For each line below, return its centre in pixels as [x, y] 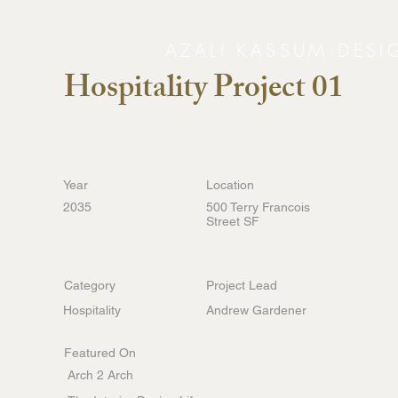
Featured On [100, 353]
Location [230, 185]
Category [90, 285]
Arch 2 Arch [100, 375]
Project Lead [242, 285]
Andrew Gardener [256, 310]
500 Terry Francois [258, 207]
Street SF [233, 221]
